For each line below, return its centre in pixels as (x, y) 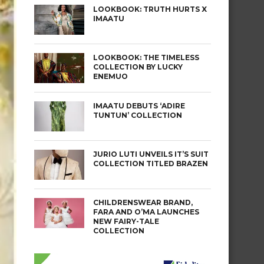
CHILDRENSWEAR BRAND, (143, 202)
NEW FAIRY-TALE (126, 221)
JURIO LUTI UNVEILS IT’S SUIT (151, 154)
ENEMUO (110, 76)
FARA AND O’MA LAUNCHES (146, 212)
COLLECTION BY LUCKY (138, 67)
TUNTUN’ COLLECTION (138, 115)
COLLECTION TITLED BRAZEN (151, 164)
